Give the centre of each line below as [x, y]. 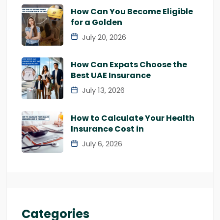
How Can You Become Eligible [132, 11]
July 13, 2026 [102, 90]
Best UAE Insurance [111, 76]
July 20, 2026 [103, 37]
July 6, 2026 [101, 144]
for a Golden [96, 22]
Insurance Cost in [107, 129]
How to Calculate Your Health [133, 118]
